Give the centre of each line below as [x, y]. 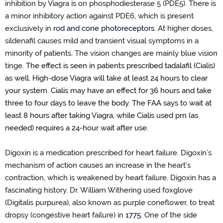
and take [196, 91]
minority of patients [38, 54]
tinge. [14, 66]
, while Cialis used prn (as [156, 116]
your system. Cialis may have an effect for [77, 91]
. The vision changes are [113, 54]
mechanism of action [42, 166]
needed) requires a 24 [42, 128]
